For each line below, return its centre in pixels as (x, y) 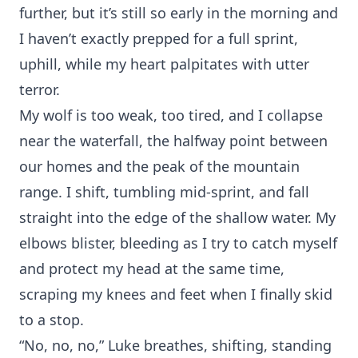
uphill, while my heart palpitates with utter (164, 64)
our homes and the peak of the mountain (159, 166)
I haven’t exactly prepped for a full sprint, (159, 38)
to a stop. (52, 320)
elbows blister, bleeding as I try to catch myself (178, 243)
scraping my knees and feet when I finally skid (176, 294)
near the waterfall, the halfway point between (173, 141)
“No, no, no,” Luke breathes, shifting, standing (175, 345)
